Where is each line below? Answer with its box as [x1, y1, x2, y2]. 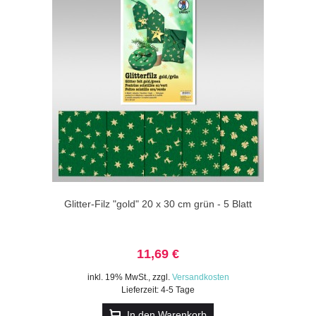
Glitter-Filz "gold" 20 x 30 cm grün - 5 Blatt [64, 197, 252, 209]
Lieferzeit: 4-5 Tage [121, 284, 195, 295]
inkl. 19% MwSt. [87, 272, 148, 282]
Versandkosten [171, 272, 229, 282]
